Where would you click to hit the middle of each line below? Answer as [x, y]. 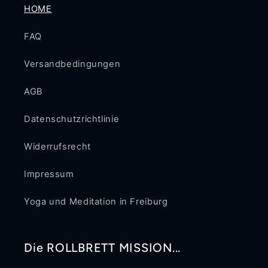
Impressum [49, 174]
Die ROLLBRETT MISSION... [102, 248]
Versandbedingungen [72, 64]
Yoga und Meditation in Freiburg [96, 201]
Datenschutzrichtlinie [72, 119]
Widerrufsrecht [57, 146]
